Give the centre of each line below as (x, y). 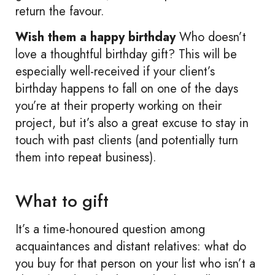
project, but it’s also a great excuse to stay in (132, 123)
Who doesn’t (211, 37)
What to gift (62, 201)
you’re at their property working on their (118, 106)
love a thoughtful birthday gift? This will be (126, 55)
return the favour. (60, 12)
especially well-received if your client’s (115, 72)
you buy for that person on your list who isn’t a (135, 264)
